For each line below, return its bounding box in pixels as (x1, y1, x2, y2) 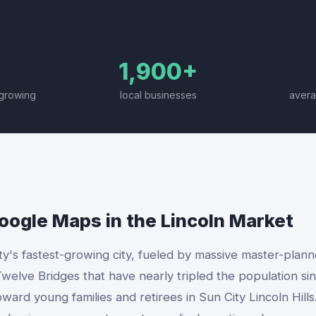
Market (225, 209, 293, 231)
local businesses (119, 88, 197, 101)
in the (102, 209, 161, 231)
